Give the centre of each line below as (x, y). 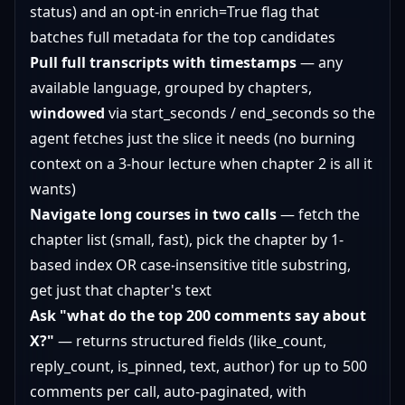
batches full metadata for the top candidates (183, 37)
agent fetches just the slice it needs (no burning (193, 138)
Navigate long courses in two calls (153, 214)
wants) (53, 189)
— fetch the (318, 214)
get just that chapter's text (121, 290)
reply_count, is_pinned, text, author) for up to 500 (198, 366)
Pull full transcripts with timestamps (163, 62)
